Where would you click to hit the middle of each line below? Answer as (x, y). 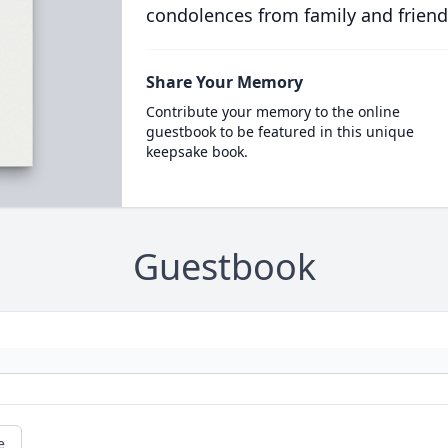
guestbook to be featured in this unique (279, 131)
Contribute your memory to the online (272, 111)
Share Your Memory (224, 82)
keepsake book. (196, 151)
